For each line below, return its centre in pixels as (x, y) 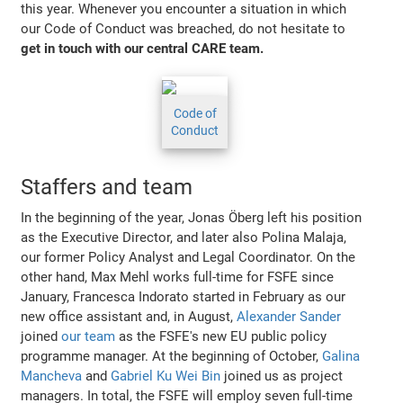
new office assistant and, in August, (129, 317)
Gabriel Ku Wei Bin (166, 376)
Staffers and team (107, 188)
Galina (341, 357)
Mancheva (52, 376)
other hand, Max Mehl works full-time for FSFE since (178, 278)
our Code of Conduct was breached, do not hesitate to (184, 29)
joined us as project (282, 376)
